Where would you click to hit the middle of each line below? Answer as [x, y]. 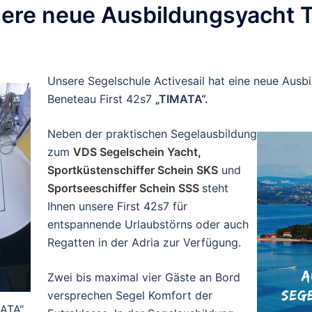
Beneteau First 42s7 [101, 99]
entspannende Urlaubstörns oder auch [148, 224]
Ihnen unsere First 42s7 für [117, 206]
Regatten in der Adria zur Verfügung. [144, 242]
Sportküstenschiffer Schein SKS [133, 170]
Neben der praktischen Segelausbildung [152, 133]
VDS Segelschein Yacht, [137, 151]
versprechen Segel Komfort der [130, 295]
